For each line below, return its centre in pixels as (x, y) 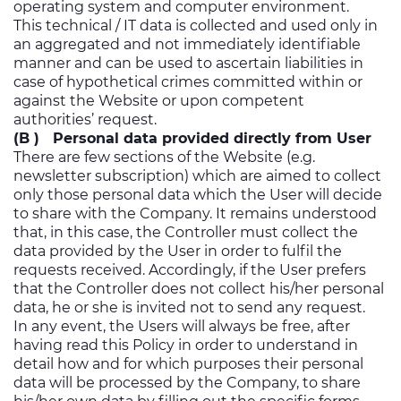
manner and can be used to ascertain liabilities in (188, 63)
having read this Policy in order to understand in (186, 345)
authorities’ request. (85, 119)
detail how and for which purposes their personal (188, 364)
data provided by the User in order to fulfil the (178, 251)
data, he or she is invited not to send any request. (189, 307)
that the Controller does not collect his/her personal (199, 289)
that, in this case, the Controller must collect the (186, 232)
